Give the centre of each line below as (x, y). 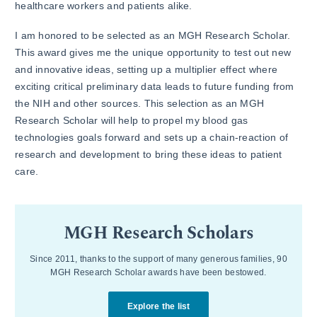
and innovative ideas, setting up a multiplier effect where (146, 69)
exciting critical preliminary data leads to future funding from (155, 86)
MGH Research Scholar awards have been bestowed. (158, 272)
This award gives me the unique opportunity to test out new (153, 52)
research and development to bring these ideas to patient (149, 154)
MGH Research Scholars (158, 233)
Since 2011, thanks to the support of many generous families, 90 (158, 259)
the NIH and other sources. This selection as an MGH (140, 103)
